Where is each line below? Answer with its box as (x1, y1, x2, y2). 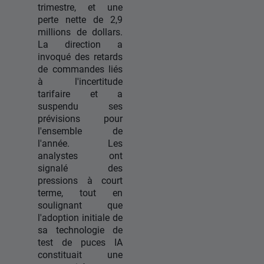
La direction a (38, 38, 123, 51)
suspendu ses (38, 100, 123, 113)
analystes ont (38, 149, 123, 162)
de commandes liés (38, 62, 123, 75)
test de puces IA (38, 236, 123, 249)
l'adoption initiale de (38, 211, 123, 224)
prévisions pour (38, 112, 123, 125)
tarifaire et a (38, 87, 123, 100)
